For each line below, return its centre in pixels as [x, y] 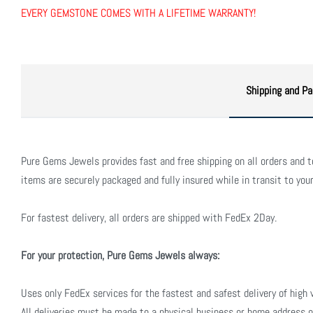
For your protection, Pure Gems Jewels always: [120, 255]
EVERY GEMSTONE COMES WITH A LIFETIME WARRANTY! [138, 13]
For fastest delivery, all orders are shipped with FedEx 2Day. [149, 217]
